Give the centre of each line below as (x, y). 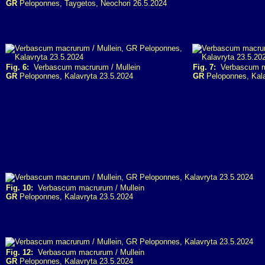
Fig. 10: (20, 188)
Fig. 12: (20, 252)
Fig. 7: (204, 67)
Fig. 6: (17, 67)
